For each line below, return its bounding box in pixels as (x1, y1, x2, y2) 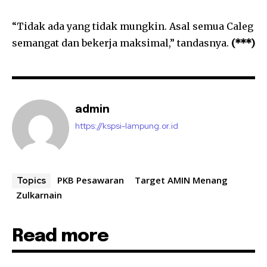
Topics (17, 174, 46, 187)
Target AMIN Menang (135, 173, 228, 186)
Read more (12, 226, 108, 246)
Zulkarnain (16, 188, 62, 201)
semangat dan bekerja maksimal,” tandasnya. (12, 36, 229, 49)
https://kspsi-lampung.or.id (75, 120, 178, 131)
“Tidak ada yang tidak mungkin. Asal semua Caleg (12, 20, 253, 32)
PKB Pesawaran (57, 173, 124, 186)
